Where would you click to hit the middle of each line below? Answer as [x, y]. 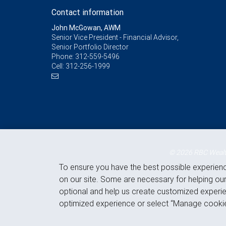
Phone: [63, 56]
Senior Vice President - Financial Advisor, [115, 37]
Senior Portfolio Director [90, 47]
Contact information [88, 12]
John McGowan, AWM [86, 28]
